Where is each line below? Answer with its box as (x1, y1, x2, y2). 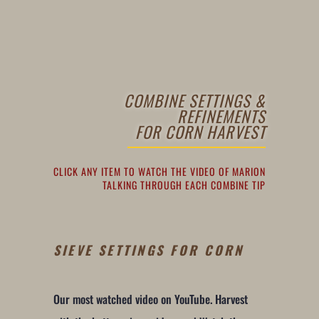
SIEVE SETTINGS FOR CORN (53, 240, 244, 259)
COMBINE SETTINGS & (124, 88, 266, 112)
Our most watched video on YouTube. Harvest (53, 290, 248, 308)
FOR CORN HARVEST (135, 119, 266, 143)
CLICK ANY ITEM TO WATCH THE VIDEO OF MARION (53, 163, 266, 179)
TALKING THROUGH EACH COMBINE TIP (103, 177, 266, 192)
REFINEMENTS (177, 103, 266, 127)
